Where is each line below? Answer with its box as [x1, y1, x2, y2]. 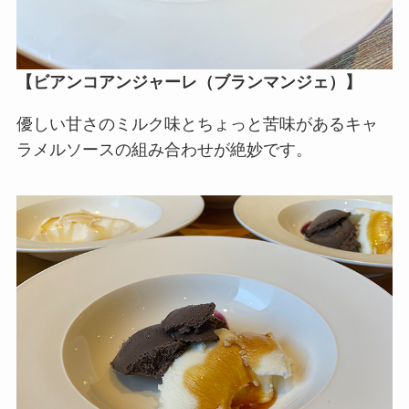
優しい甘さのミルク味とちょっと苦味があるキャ [16, 115, 378, 134]
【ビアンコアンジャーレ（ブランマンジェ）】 [16, 73, 362, 92]
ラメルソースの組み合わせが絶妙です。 [16, 141, 312, 160]
